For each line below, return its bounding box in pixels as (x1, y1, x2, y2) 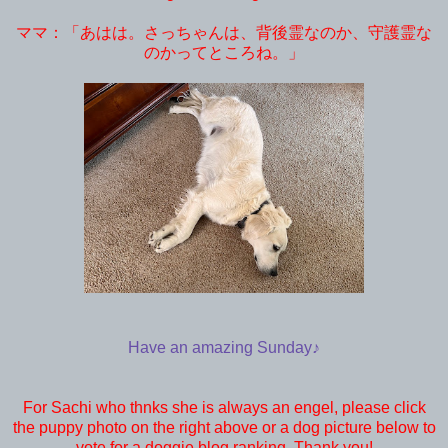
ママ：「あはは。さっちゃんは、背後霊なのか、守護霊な (16, 23, 432, 41)
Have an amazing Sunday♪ (128, 338, 320, 356)
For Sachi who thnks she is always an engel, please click (22, 398, 426, 416)
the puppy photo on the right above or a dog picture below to (12, 418, 436, 436)
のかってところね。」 (144, 43, 304, 61)
